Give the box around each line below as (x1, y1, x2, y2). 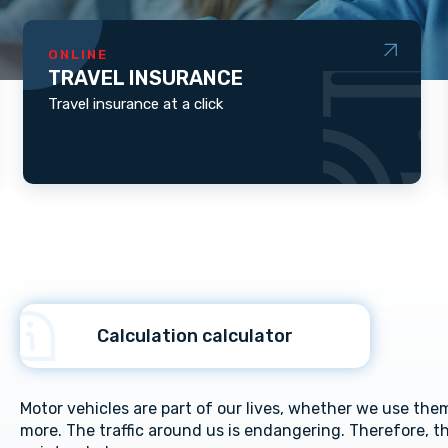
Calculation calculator (97, 325, 293, 347)
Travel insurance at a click (48, 95, 223, 113)
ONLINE (48, 47, 108, 62)
